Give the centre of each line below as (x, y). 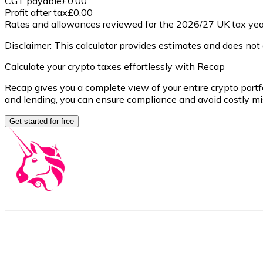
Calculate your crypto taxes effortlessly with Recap (115, 67)
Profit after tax (36, 13)
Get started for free (42, 122)
